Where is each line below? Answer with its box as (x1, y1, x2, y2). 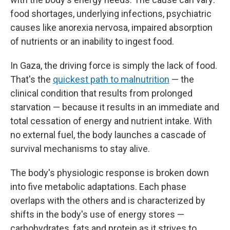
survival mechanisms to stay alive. (10, 143, 150, 154)
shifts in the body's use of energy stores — (10, 209, 184, 220)
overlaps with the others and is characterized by (10, 195, 205, 206)
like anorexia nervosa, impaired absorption (43, 22, 213, 33)
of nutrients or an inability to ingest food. (10, 36, 174, 47)
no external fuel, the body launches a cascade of (10, 129, 206, 140)
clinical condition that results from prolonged (10, 88, 193, 99)
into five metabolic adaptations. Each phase (10, 181, 186, 192)
